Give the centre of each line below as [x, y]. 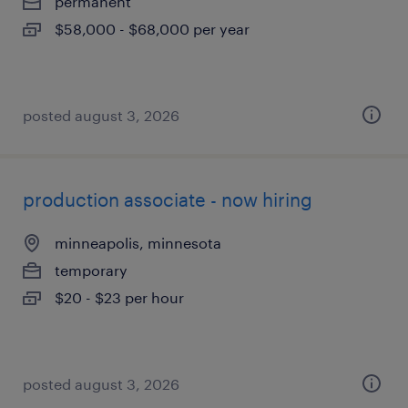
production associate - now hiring [168, 199]
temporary [91, 270]
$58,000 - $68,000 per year [152, 29]
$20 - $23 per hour [119, 297]
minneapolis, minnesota [138, 243]
